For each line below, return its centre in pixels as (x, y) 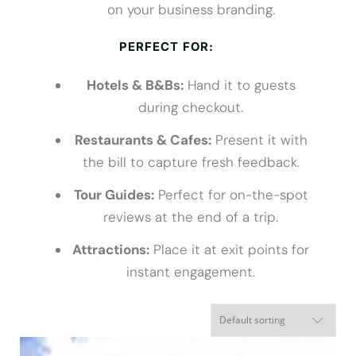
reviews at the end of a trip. (191, 217)
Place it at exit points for (230, 250)
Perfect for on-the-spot (231, 195)
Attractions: (111, 250)
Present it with (259, 139)
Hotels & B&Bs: (135, 85)
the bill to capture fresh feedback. (191, 162)
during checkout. (191, 107)
